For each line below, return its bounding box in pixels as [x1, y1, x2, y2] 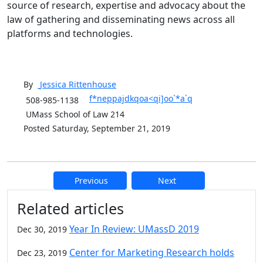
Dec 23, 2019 [17, 247, 67, 258]
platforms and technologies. [7, 26, 133, 40]
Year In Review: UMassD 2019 [69, 222, 199, 235]
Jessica [40, 78, 66, 90]
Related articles [17, 198, 124, 218]
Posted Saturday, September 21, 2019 [23, 122, 170, 134]
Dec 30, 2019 [17, 223, 67, 235]
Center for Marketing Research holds [69, 245, 234, 259]
